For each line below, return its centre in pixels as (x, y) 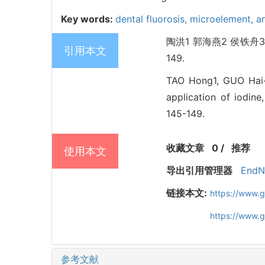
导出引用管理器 (199, 171)
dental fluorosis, (153, 19)
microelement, (223, 19)
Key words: (88, 19)
